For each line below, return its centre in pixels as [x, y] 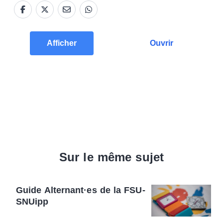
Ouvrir [161, 43]
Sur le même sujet [111, 157]
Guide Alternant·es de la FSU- [81, 190]
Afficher [62, 43]
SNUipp [32, 202]
